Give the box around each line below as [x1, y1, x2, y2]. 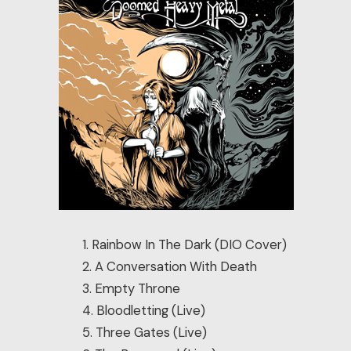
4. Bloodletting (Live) [82, 302, 206, 319]
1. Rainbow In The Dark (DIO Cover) [82, 236, 288, 253]
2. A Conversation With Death [82, 258, 258, 275]
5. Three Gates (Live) [82, 324, 208, 341]
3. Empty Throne [82, 280, 181, 297]
